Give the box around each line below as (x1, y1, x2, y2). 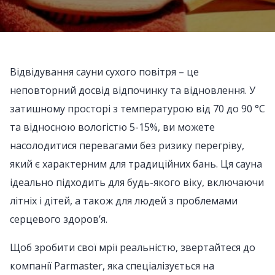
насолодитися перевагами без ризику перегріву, (10, 139, 244, 152)
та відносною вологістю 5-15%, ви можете (10, 120, 215, 134)
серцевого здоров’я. (10, 212, 107, 226)
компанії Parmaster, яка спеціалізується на (10, 259, 214, 273)
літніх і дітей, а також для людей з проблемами (10, 194, 238, 207)
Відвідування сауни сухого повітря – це (10, 65, 199, 79)
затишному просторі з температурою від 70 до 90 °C (10, 102, 265, 115)
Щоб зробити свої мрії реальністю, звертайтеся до (10, 241, 255, 254)
